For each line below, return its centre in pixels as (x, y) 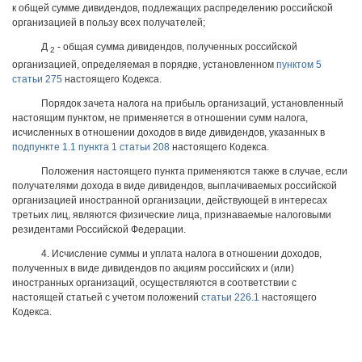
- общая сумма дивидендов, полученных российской (176, 46)
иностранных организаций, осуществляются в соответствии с (154, 283)
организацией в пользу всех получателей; (109, 22)
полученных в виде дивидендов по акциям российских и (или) (153, 269)
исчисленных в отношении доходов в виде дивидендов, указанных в (168, 133)
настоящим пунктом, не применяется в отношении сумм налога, (160, 118)
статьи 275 (37, 80)
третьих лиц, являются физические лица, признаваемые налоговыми (172, 215)
